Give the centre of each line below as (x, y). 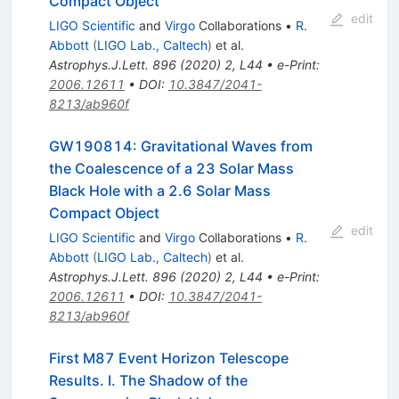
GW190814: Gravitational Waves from (180, 147)
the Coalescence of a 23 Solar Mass (171, 169)
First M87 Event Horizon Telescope (168, 358)
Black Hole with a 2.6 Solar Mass (159, 191)
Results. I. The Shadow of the (148, 381)
